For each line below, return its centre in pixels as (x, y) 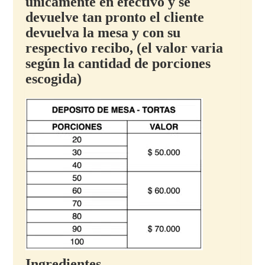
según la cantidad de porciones (118, 64)
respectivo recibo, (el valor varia (125, 48)
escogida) (54, 79)
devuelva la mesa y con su (103, 33)
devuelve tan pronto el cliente (115, 17)
